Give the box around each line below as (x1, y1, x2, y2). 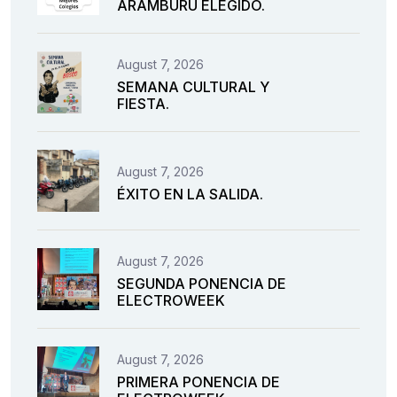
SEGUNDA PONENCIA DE (117, 275, 286, 293)
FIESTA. (117, 95, 169, 113)
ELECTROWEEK (117, 292, 225, 310)
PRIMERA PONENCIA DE (117, 373, 280, 392)
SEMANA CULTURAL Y (117, 78, 269, 97)
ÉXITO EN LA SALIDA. (117, 184, 263, 203)
